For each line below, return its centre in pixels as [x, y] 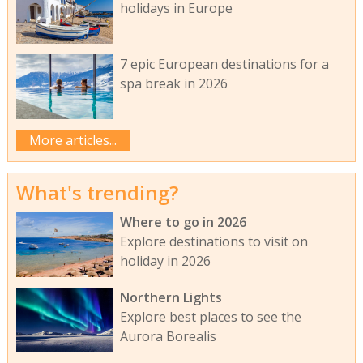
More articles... [73, 140]
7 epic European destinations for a [224, 64]
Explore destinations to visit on [214, 242]
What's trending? [97, 192]
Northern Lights [171, 297]
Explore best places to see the [210, 316]
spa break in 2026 [173, 83]
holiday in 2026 [165, 261]
